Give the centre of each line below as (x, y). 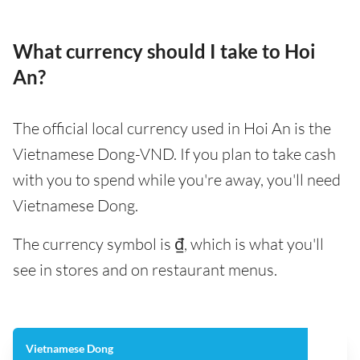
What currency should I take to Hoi (164, 51)
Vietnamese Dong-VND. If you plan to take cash (174, 154)
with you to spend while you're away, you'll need (177, 180)
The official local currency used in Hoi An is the (172, 129)
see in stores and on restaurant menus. (145, 270)
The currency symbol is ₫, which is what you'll (168, 244)
